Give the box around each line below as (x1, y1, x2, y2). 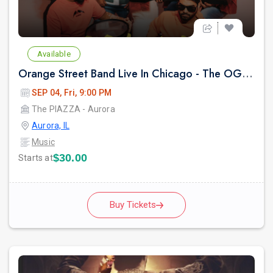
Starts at (18, 153, 53, 163)
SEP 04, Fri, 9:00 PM (32, 88, 112, 98)
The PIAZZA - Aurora (32, 104, 115, 115)
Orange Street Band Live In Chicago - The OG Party (242, 66, 253, 82)
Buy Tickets (110, 199, 156, 211)
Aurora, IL (32, 121, 69, 131)
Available (37, 49, 71, 59)
